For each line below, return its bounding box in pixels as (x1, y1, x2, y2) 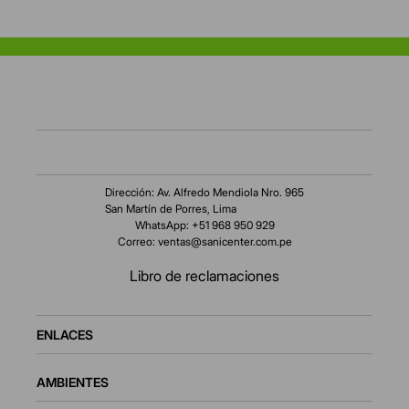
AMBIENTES (37, 374, 109, 391)
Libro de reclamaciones (130, 267, 279, 286)
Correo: (117, 235, 158, 249)
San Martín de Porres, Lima (105, 202, 236, 216)
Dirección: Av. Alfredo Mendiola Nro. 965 (105, 185, 304, 200)
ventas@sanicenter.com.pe (157, 235, 292, 249)
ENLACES (37, 327, 93, 343)
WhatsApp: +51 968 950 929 (134, 218, 275, 233)
